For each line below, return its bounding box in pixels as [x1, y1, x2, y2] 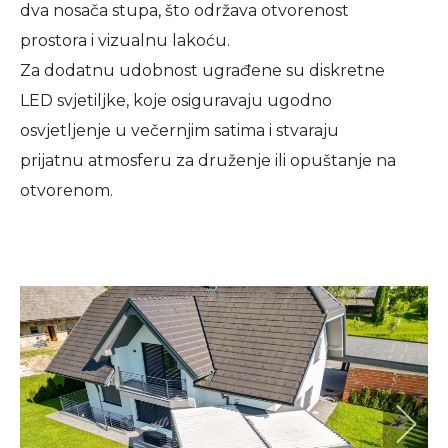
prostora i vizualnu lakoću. [20, 31, 230, 50]
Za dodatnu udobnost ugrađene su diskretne [20, 61, 385, 80]
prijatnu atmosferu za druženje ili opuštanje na [20, 151, 396, 170]
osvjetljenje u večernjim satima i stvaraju [20, 121, 339, 140]
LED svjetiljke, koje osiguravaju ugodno [20, 91, 332, 110]
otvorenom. [20, 181, 113, 200]
